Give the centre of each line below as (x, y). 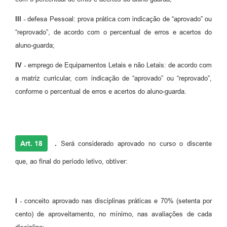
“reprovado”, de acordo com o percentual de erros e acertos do (113, 32)
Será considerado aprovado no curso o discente (134, 144)
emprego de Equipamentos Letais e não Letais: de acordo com (120, 65)
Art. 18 (31, 144)
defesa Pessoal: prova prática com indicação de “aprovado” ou (119, 19)
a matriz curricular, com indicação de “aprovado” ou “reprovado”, (113, 79)
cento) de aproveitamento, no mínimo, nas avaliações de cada (113, 214)
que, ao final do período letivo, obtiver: (71, 162)
